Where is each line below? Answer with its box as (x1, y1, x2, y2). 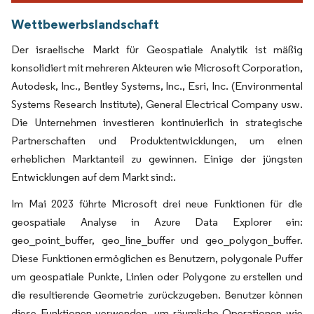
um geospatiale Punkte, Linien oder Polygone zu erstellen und (11, 269, 303, 283)
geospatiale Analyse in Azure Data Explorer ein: (11, 214, 303, 228)
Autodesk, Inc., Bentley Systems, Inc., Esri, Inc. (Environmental (11, 78, 303, 93)
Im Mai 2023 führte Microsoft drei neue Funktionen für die (11, 196, 303, 210)
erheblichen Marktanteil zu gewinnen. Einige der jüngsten (11, 151, 303, 165)
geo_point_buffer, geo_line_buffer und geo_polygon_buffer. (11, 233, 303, 247)
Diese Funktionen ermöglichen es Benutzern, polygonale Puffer (11, 251, 303, 265)
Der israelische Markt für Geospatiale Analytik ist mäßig (11, 42, 303, 56)
